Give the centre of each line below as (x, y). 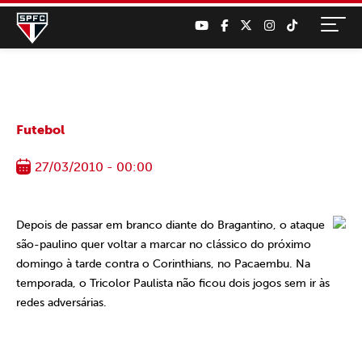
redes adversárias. (61, 303)
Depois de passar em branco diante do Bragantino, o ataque (170, 225)
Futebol (40, 130)
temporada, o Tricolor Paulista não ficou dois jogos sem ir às (173, 283)
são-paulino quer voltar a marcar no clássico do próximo (164, 244)
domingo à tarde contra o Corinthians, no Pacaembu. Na (163, 264)
